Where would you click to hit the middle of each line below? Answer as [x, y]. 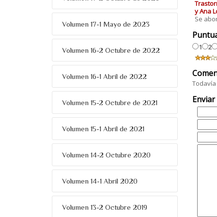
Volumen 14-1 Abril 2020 [100, 181]
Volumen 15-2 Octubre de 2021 [110, 102]
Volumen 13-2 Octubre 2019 [105, 207]
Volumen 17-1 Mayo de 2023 [106, 24]
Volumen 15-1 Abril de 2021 [103, 129]
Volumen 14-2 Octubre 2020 [106, 155]
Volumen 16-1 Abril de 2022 [104, 76]
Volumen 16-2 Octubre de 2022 [111, 50]
